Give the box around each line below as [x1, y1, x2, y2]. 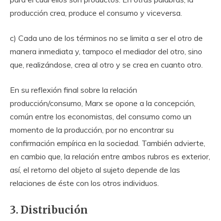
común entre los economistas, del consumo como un [10, 111, 191, 122]
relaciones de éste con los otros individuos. [10, 178, 159, 188]
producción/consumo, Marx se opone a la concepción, [10, 98, 195, 109]
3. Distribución [10, 204, 88, 217]
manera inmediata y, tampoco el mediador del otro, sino [10, 46, 202, 57]
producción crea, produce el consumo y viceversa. [10, 8, 182, 18]
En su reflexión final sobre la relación [10, 85, 137, 95]
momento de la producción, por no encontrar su [10, 125, 174, 135]
